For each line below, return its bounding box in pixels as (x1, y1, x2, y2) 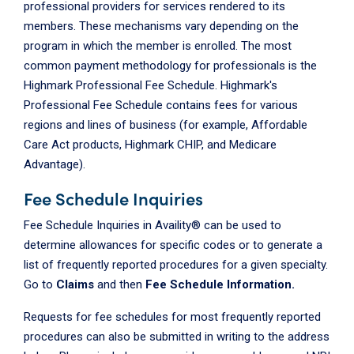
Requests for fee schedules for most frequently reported (24, 309, 321, 324)
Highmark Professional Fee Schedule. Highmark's (24, 77, 277, 92)
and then (97, 277, 145, 292)
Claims (56, 277, 97, 292)
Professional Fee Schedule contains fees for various (24, 97, 298, 112)
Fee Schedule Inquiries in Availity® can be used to (24, 217, 281, 232)
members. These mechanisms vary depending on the (24, 18, 299, 33)
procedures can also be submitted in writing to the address (24, 329, 330, 344)
